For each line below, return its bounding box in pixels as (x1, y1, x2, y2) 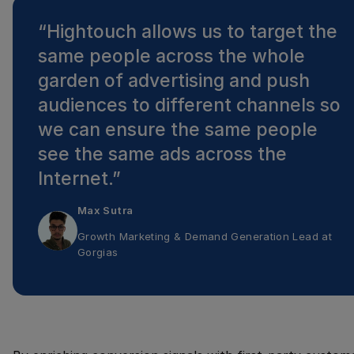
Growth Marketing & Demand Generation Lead (77, 229, 318, 243)
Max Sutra (77, 203, 134, 217)
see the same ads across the (38, 143, 287, 166)
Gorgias (77, 245, 119, 258)
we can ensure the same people (38, 119, 318, 141)
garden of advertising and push (38, 70, 310, 92)
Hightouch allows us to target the (47, 21, 337, 43)
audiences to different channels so (38, 94, 341, 117)
